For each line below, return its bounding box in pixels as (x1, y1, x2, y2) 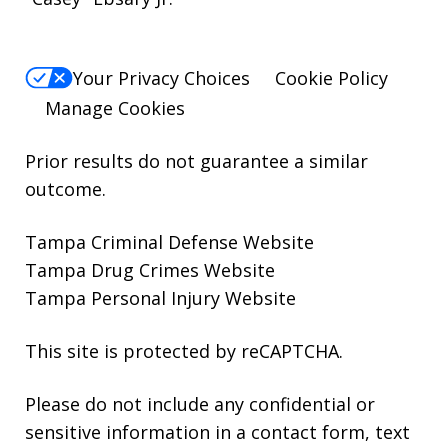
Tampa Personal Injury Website (25, 286, 296, 311)
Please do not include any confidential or (25, 392, 375, 417)
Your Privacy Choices (73, 65, 250, 90)
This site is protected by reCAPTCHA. (25, 339, 343, 364)
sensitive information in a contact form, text (25, 420, 410, 445)
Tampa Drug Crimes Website (25, 258, 275, 283)
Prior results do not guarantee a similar (25, 149, 368, 174)
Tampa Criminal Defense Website (25, 230, 314, 255)
